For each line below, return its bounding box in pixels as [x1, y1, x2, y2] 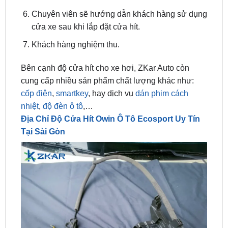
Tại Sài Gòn [20, 100, 65, 109]
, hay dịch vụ [88, 62, 135, 71]
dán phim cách [135, 62, 188, 71]
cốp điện [20, 62, 52, 71]
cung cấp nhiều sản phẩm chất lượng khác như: [20, 49, 194, 59]
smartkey [53, 62, 88, 71]
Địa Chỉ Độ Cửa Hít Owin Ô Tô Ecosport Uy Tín [20, 88, 200, 97]
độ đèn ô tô [42, 75, 83, 84]
